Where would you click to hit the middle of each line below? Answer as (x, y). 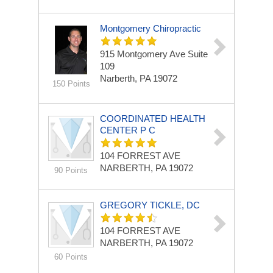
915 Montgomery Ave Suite (154, 54)
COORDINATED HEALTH (153, 119)
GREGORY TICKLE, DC (150, 205)
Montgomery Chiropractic (151, 28)
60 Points (71, 257)
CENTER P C (128, 130)
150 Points (71, 84)
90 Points (71, 170)
